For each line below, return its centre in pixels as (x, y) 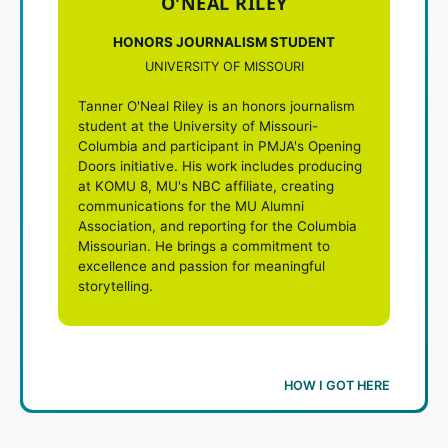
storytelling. (115, 285)
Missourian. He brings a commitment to (204, 245)
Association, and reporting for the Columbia (217, 225)
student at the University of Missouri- (198, 125)
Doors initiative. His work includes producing (220, 165)
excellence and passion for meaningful (201, 265)
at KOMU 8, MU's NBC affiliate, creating (206, 185)
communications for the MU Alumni (191, 205)
